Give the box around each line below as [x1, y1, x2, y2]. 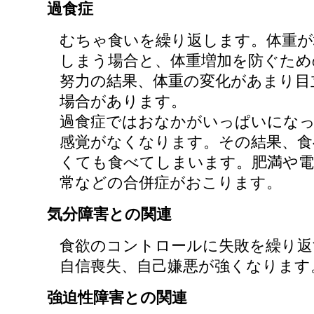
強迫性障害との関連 [47, 289, 187, 306]
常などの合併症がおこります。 [60, 175, 282, 191]
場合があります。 [60, 93, 186, 110]
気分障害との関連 [47, 206, 172, 223]
